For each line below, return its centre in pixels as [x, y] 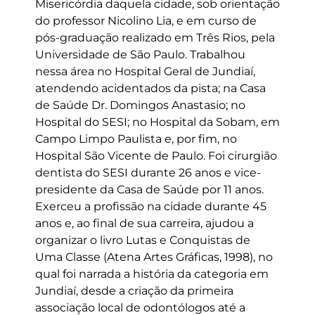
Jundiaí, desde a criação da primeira [134, 291]
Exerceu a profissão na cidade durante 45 [151, 206]
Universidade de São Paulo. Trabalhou [140, 54]
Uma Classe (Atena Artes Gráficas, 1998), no [154, 257]
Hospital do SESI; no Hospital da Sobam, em [157, 122]
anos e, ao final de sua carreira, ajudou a [144, 223]
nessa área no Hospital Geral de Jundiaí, [145, 71]
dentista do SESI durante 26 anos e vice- [148, 173]
